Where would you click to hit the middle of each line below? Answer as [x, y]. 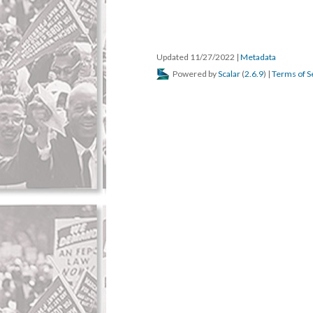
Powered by [195, 74]
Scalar [229, 74]
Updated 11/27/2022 [196, 57]
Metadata [258, 57]
